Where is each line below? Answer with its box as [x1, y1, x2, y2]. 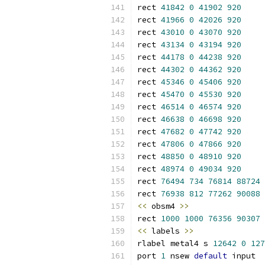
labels [147, 226, 185, 236]
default [194, 251, 227, 261]
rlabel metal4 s [137, 238, 213, 248]
